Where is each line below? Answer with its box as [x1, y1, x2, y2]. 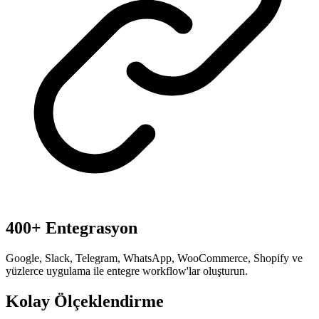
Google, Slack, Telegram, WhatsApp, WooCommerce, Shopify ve [6, 252, 303, 265]
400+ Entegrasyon [6, 219, 137, 238]
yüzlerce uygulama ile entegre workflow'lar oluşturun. [6, 265, 248, 278]
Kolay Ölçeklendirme [6, 292, 164, 311]
